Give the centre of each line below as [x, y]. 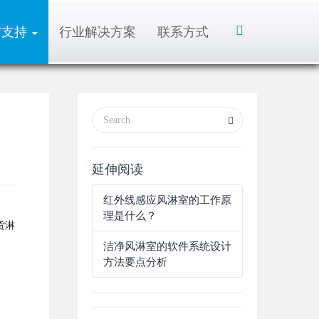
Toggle [253, 28]
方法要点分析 [135, 262]
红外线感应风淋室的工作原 [167, 200]
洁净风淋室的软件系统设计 [167, 246]
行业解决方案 [98, 32]
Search [252, 38]
